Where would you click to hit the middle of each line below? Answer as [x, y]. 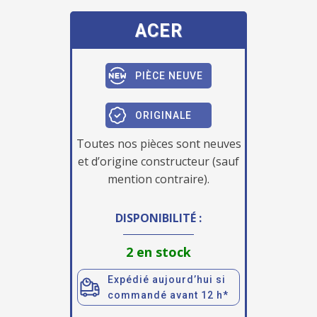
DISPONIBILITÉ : [158, 218]
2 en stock [158, 252]
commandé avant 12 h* [168, 295]
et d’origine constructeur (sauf [158, 161]
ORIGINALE [163, 115]
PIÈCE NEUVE [169, 75]
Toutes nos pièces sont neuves [158, 143]
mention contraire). [158, 179]
